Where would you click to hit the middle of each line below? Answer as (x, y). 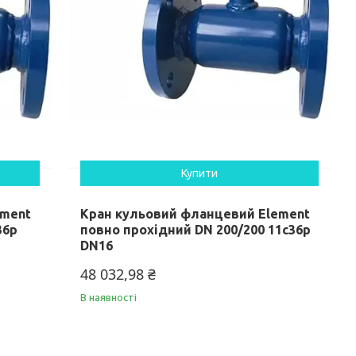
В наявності (109, 297)
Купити (200, 173)
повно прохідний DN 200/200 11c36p (196, 229)
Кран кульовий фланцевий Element (195, 213)
